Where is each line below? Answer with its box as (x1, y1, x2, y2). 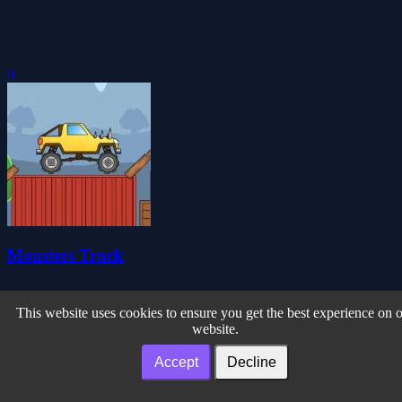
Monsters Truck (7, 246, 124, 266)
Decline (227, 354, 276, 370)
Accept (154, 354, 198, 370)
